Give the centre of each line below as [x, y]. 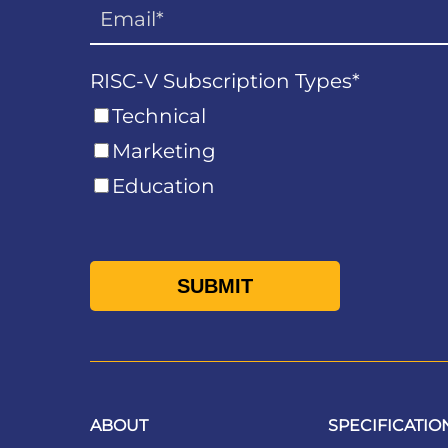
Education [164, 186]
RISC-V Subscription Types [221, 81]
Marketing [164, 151]
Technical [159, 116]
